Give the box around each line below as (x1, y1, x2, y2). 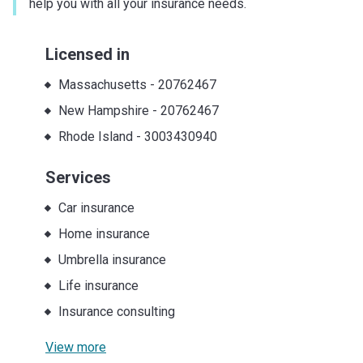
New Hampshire (58, 102, 149, 118)
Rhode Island (58, 128, 133, 144)
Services (45, 167, 111, 187)
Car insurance (58, 199, 135, 216)
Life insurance (58, 277, 139, 293)
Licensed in (45, 44, 130, 64)
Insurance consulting (58, 303, 175, 319)
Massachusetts (58, 76, 147, 92)
